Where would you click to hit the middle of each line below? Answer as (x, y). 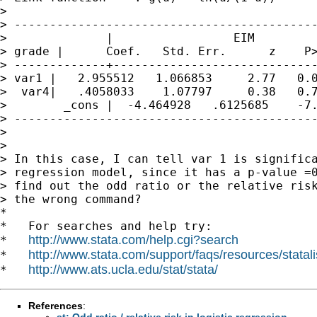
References (56, 305)
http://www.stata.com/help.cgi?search (133, 240)
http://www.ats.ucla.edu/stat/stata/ (123, 269)
